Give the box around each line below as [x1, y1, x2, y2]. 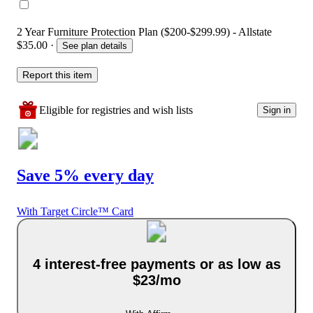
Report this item [22, 68, 92, 80]
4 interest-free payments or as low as [32, 256, 281, 272]
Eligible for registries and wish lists [39, 103, 193, 116]
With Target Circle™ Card [17, 205, 133, 218]
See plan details [62, 40, 127, 51]
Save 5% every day [17, 166, 154, 184]
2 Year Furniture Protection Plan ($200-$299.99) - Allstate [17, 25, 272, 38]
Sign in [263, 105, 291, 116]
